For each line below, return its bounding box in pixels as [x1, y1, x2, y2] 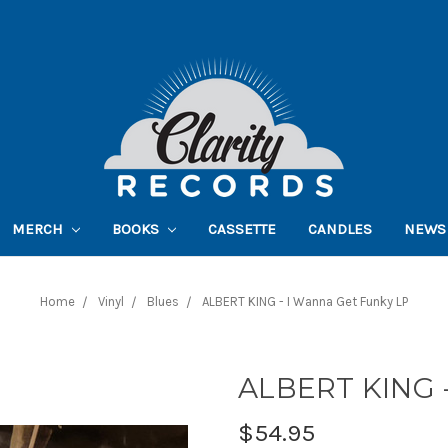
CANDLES [307, 219, 372, 238]
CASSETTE [207, 219, 276, 238]
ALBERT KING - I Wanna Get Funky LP [202, 293, 408, 309]
